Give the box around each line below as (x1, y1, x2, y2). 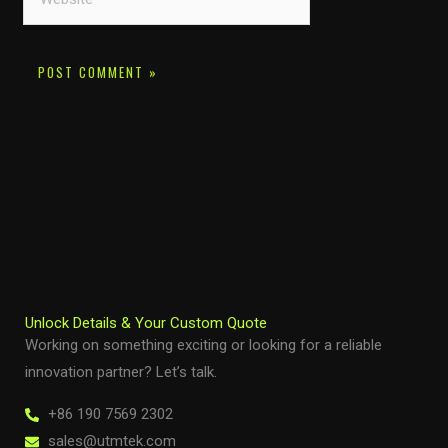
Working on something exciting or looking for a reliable (25, 336, 382, 355)
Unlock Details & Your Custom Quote (25, 314, 267, 333)
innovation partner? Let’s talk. (25, 363, 217, 382)
